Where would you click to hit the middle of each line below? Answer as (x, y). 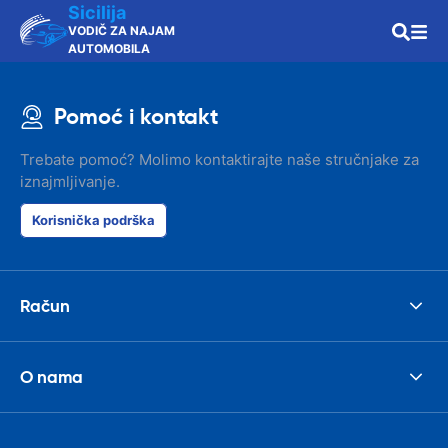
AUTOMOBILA (109, 48)
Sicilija (97, 12)
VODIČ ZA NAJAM (121, 30)
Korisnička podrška (93, 220)
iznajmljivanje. (70, 181)
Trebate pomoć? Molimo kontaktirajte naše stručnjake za (219, 159)
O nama (51, 376)
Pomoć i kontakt (136, 116)
